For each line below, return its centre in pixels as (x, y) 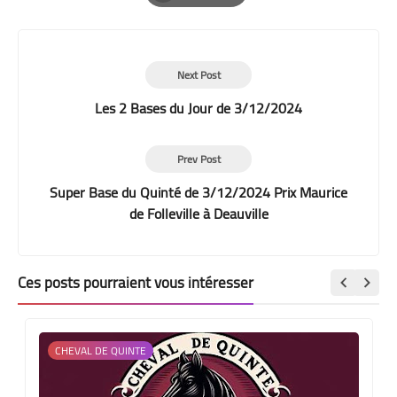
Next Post (198, 74)
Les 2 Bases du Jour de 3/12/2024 (198, 108)
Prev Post (198, 159)
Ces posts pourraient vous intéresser (136, 282)
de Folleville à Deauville (198, 213)
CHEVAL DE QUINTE (100, 350)
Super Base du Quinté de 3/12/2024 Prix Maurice (198, 192)
